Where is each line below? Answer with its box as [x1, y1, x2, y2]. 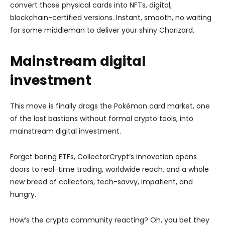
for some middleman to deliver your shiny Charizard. [10, 25, 194, 35]
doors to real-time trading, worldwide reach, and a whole [10, 164, 209, 174]
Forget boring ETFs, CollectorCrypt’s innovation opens [10, 151, 197, 162]
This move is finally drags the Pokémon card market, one [10, 100, 210, 111]
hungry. [10, 189, 36, 199]
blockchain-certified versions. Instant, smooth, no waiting [10, 12, 211, 23]
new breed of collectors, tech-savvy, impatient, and [10, 176, 193, 187]
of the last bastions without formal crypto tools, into [10, 113, 193, 124]
